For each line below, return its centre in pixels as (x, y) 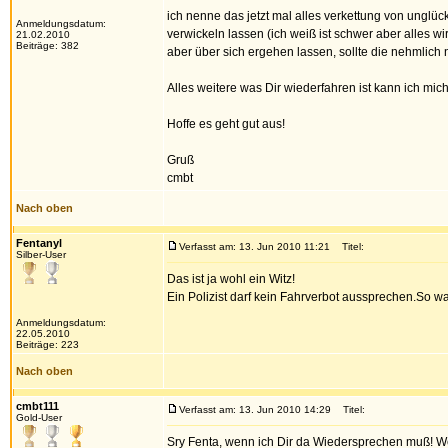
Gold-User (39, 417)
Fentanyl (39, 243)
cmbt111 (37, 406)
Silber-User (41, 254)
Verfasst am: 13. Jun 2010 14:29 (255, 409)
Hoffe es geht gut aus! (226, 124)
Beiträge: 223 (47, 344)
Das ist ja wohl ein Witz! (231, 279)
